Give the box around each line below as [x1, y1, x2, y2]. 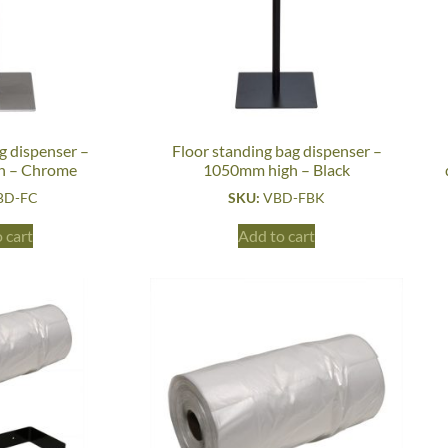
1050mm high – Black [203, 160, 351, 180]
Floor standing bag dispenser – [171, 141, 382, 161]
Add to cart [238, 226, 316, 246]
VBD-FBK [263, 189, 326, 207]
